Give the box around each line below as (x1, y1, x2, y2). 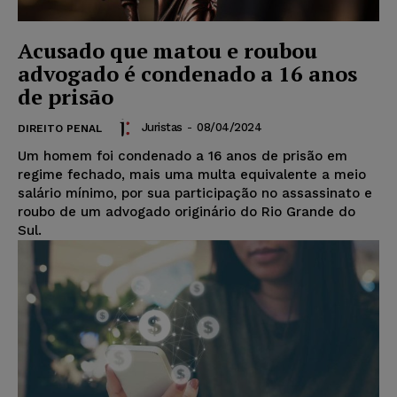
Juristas (141, 121, 183, 135)
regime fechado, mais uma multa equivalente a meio (18, 166, 366, 183)
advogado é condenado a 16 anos (18, 58, 357, 88)
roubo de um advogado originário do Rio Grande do (18, 203, 355, 220)
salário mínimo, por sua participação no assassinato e (18, 184, 372, 201)
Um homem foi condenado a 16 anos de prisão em (18, 147, 347, 164)
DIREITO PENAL (18, 121, 102, 135)
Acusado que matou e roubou (18, 35, 317, 65)
